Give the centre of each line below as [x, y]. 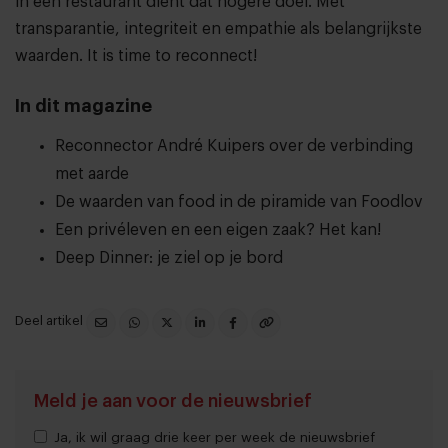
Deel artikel [50, 320]
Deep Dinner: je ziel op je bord [171, 257]
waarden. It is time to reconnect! [136, 55]
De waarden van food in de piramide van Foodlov [239, 201]
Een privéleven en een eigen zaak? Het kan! [218, 229]
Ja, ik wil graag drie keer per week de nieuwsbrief [214, 438]
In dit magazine [83, 105]
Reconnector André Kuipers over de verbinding [234, 145]
